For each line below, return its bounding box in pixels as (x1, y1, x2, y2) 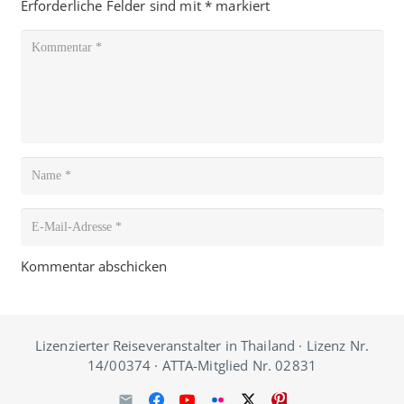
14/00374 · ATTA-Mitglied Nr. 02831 (87, 355, 317, 374)
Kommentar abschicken (20, 256, 167, 275)
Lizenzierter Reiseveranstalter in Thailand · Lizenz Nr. (34, 335, 370, 354)
